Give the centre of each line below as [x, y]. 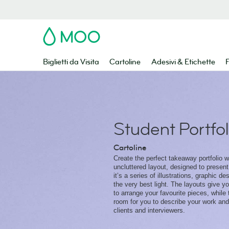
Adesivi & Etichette [183, 62]
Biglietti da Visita [71, 62]
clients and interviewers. [149, 210]
